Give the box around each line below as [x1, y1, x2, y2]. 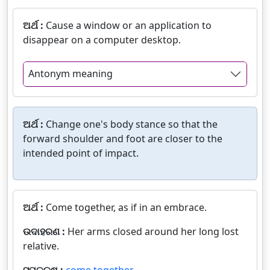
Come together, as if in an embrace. [46, 200, 207, 214]
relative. [23, 239, 59, 253]
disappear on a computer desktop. [23, 33, 181, 47]
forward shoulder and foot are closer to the [23, 131, 222, 145]
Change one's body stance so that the [46, 117, 218, 131]
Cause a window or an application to [46, 19, 212, 33]
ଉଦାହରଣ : [23, 224, 67, 238]
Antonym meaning [28, 67, 113, 81]
